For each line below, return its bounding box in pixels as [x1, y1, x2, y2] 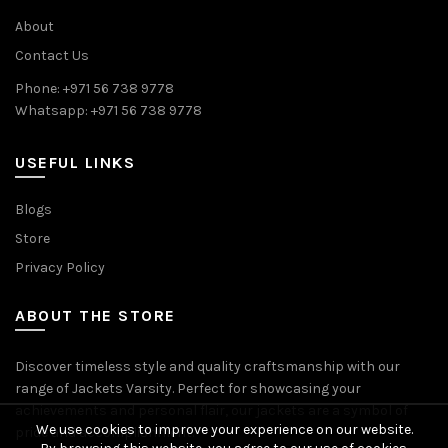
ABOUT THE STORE [15, 305, 176, 325]
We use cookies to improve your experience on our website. [35, 421, 413, 438]
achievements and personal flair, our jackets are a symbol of [15, 401, 408, 419]
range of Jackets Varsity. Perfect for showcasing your [15, 379, 361, 397]
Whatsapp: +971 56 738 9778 [15, 101, 202, 119]
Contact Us [15, 46, 89, 64]
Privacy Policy [15, 258, 105, 276]
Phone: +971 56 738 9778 [15, 79, 174, 97]
